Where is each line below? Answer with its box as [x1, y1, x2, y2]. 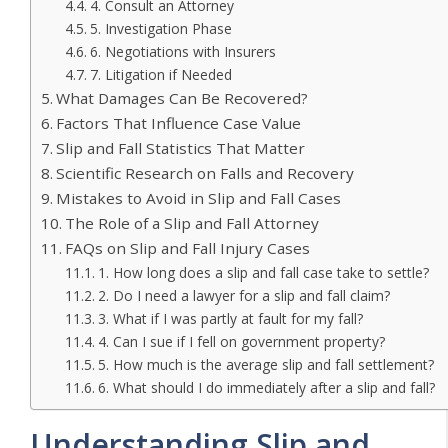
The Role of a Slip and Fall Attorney [65, 213, 320, 234]
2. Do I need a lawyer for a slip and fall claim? [97, 286, 390, 306]
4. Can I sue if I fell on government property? [97, 332, 385, 352]
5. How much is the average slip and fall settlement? [97, 355, 434, 375]
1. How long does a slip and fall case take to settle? [97, 263, 429, 283]
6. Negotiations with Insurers [89, 42, 276, 62]
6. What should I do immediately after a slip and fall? [97, 378, 435, 398]
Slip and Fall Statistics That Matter [56, 138, 306, 159]
